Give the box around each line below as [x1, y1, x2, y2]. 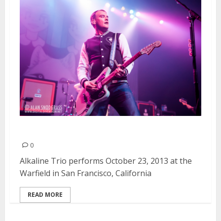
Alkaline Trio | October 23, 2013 [20, 123, 193, 139]
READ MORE [28, 190, 63, 199]
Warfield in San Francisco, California [20, 168, 151, 179]
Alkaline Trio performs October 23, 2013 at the [20, 155, 192, 167]
